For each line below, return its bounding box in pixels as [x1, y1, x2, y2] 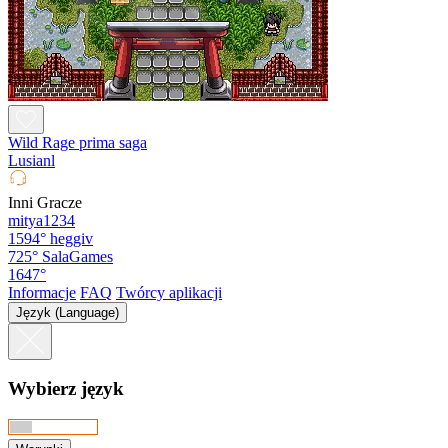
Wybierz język [8, 378, 124, 400]
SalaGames [42, 247, 113, 265]
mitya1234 [8, 211, 75, 229]
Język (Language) [16, 304, 119, 320]
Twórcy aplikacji [116, 283, 222, 301]
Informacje [8, 283, 76, 301]
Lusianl [8, 151, 55, 169]
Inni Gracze [8, 193, 82, 211]
